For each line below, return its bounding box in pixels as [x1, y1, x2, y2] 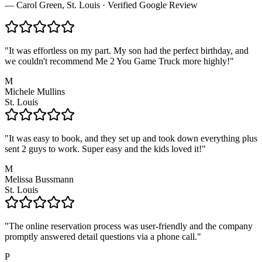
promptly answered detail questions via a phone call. [5, 231, 197, 242]
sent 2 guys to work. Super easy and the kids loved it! [5, 143, 202, 154]
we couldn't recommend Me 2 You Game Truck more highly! [5, 56, 230, 66]
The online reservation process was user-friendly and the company [9, 220, 253, 231]
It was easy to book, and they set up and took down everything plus [9, 133, 257, 143]
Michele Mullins [5, 86, 65, 96]
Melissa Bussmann [5, 174, 74, 184]
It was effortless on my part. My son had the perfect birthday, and [9, 45, 249, 56]
